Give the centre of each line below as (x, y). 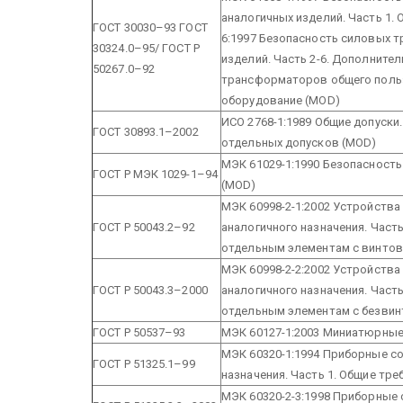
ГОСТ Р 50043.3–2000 (150, 290)
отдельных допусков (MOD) (299, 142)
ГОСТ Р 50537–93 (139, 332)
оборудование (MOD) (281, 100)
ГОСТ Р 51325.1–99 (144, 363)
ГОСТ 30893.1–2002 (146, 131)
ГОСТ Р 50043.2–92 (144, 227)
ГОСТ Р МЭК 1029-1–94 (155, 174)
